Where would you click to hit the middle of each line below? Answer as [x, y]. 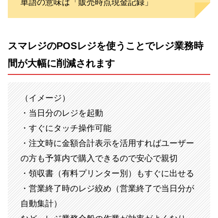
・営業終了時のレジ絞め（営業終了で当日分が [107, 189]
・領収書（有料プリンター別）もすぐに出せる [107, 174]
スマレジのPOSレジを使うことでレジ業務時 [106, 46]
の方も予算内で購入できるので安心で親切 [99, 159]
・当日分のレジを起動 [62, 113]
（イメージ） [45, 98]
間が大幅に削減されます [61, 64]
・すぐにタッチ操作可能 [66, 128]
